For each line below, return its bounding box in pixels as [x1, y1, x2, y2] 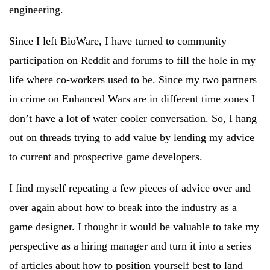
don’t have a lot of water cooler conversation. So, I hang [9, 112, 257, 124]
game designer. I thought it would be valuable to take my [9, 221, 259, 233]
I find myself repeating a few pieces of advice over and [9, 182, 251, 194]
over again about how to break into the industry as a [9, 201, 237, 213]
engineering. [9, 4, 63, 16]
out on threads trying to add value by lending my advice [9, 131, 254, 143]
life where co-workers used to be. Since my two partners [9, 74, 257, 86]
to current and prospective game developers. [9, 151, 202, 163]
